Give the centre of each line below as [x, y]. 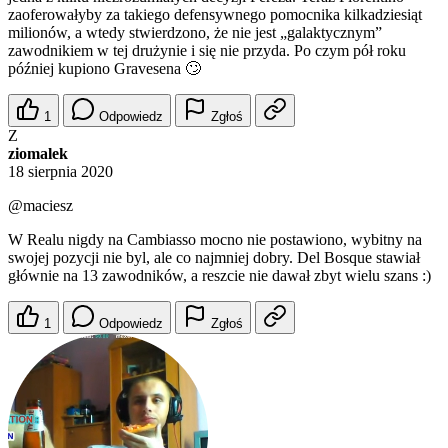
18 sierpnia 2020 [60, 172]
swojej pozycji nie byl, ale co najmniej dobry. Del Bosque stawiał [214, 258]
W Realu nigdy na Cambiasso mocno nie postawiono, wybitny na [215, 240]
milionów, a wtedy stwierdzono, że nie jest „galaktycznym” [195, 33]
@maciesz [40, 206]
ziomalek [38, 154]
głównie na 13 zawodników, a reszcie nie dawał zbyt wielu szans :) [219, 276]
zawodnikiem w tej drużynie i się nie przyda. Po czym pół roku [207, 51]
